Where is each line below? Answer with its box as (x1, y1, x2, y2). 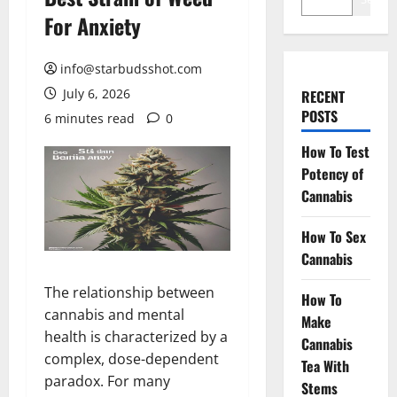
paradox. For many (44, 370, 170, 391)
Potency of (300, 162, 363, 184)
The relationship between (44, 282, 214, 302)
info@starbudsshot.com (60, 59, 202, 77)
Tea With (300, 354, 349, 377)
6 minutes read (44, 109, 135, 127)
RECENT (300, 85, 345, 107)
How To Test (300, 140, 370, 162)
